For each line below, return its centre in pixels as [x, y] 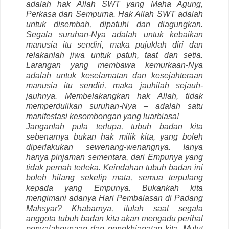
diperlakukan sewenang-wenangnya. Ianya [114, 147]
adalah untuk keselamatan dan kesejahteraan [114, 76]
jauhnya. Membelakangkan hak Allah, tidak [114, 96]
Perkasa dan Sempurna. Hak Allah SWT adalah [114, 14]
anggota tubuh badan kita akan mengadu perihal [114, 219]
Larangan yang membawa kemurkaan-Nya [114, 65]
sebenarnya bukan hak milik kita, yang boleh [114, 137]
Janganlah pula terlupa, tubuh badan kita [114, 127]
